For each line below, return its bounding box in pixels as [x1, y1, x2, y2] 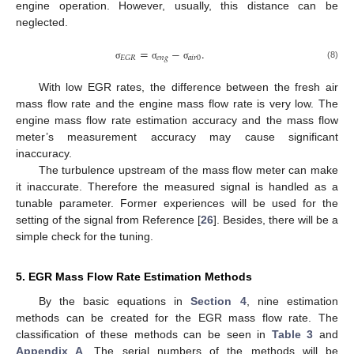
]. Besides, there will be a [213, 213, 338, 226]
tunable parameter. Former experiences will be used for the [16, 196, 338, 209]
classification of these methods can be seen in [16, 327, 272, 341]
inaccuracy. [16, 146, 72, 160]
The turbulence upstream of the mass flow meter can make [38, 163, 338, 176]
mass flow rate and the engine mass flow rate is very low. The [16, 96, 338, 110]
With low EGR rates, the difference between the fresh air [38, 80, 338, 93]
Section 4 [190, 294, 247, 307]
